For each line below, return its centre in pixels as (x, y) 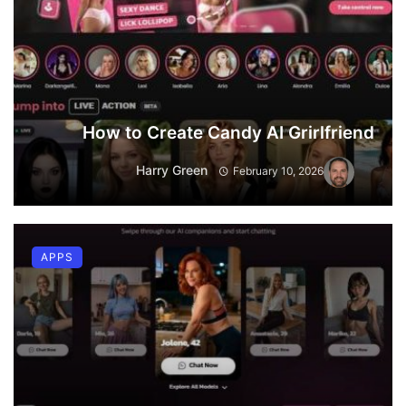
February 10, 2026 (278, 171)
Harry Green (172, 170)
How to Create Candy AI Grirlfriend (228, 132)
